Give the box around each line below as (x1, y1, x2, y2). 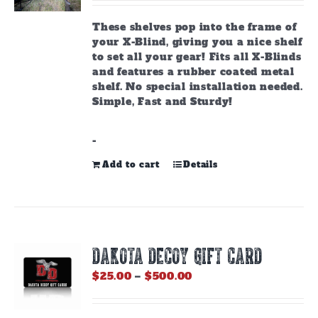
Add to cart (102, 159, 160, 170)
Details (183, 159, 218, 170)
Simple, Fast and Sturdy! (92, 94, 234, 109)
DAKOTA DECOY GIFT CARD (92, 245, 263, 266)
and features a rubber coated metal (92, 65, 295, 79)
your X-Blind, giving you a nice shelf (92, 35, 302, 49)
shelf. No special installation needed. (92, 79, 303, 94)
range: (192, 283, 228, 297)
